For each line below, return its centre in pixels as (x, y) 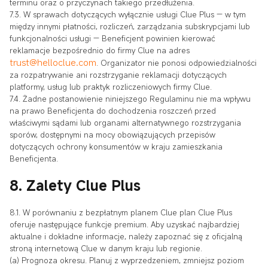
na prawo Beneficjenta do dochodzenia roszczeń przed (113, 110)
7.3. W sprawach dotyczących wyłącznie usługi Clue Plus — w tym (128, 14)
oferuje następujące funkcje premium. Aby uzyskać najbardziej (124, 224)
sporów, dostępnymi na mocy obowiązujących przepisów (112, 134)
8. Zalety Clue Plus (75, 185)
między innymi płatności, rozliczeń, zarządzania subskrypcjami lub (130, 26)
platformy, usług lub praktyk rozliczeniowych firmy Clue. (111, 86)
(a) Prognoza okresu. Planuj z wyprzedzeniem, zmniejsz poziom (127, 260)
